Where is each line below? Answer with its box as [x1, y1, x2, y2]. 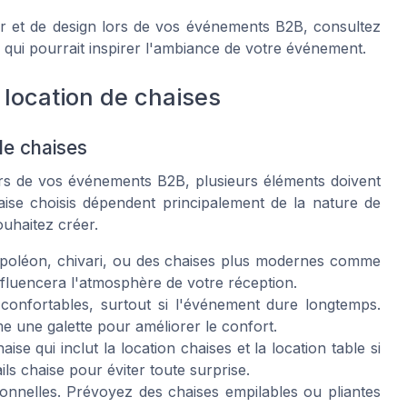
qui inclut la [30, 338, 121, 357]
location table [272, 338, 366, 357]
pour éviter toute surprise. [65, 360, 250, 379]
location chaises [120, 338, 232, 357]
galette [47, 316, 93, 335]
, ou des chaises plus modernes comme [102, 251, 381, 270]
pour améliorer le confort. [93, 316, 277, 335]
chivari [56, 251, 103, 270]
